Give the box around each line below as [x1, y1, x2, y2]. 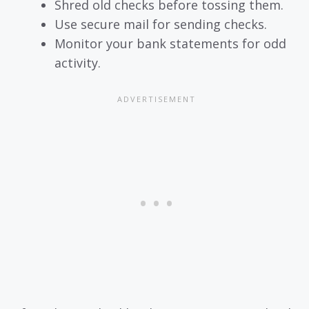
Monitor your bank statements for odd [54, 34, 286, 52]
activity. [54, 54, 101, 71]
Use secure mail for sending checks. [54, 15, 267, 32]
